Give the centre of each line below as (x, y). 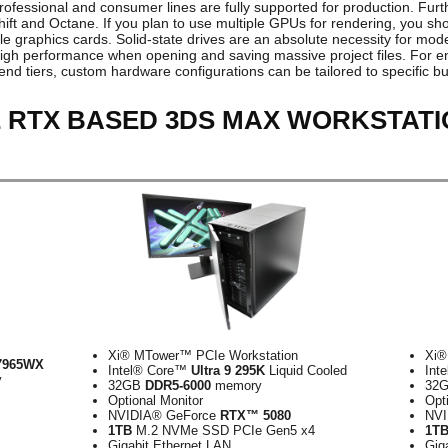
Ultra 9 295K (228, 370)
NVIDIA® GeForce (164, 415)
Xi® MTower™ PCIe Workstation (203, 355)
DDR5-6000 (178, 385)
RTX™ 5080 (255, 415)
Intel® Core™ (149, 370)
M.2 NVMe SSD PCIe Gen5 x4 (223, 430)
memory (236, 385)
